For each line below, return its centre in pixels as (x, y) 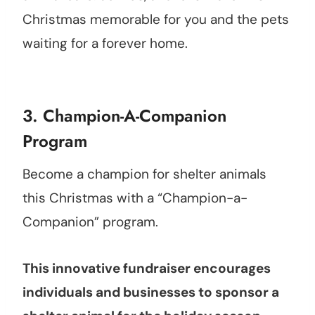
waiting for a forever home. (105, 44)
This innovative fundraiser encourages (147, 269)
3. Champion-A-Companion (124, 116)
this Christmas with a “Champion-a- (135, 198)
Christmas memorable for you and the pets (156, 20)
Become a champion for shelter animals (144, 174)
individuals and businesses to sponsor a (151, 292)
